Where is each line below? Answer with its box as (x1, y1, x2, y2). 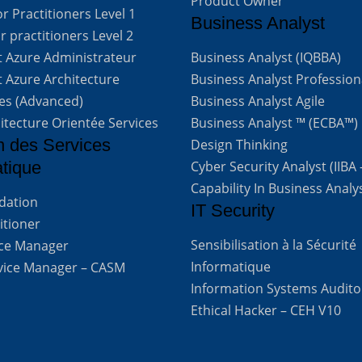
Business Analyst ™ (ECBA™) (191, 114, 359, 133)
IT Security (191, 200, 276, 221)
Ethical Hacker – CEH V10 (191, 301, 342, 320)
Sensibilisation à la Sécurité (191, 236, 357, 255)
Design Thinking (191, 136, 288, 154)
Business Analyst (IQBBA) (191, 48, 342, 67)
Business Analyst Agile (191, 92, 326, 111)
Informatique (191, 258, 271, 276)
